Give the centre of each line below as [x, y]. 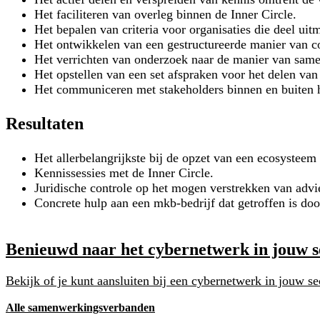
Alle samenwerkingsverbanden [80, 307]
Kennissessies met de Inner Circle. [124, 172]
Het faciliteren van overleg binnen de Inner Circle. [165, 14]
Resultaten [45, 123]
